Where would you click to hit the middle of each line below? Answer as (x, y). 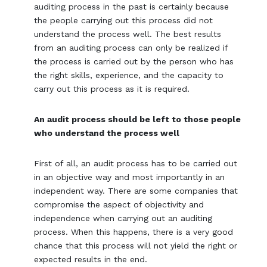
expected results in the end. (91, 260)
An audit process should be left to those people (138, 119)
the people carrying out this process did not (124, 21)
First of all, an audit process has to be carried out (136, 164)
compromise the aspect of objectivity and (119, 205)
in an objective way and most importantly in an (130, 177)
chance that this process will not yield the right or (136, 246)
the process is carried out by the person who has (134, 62)
